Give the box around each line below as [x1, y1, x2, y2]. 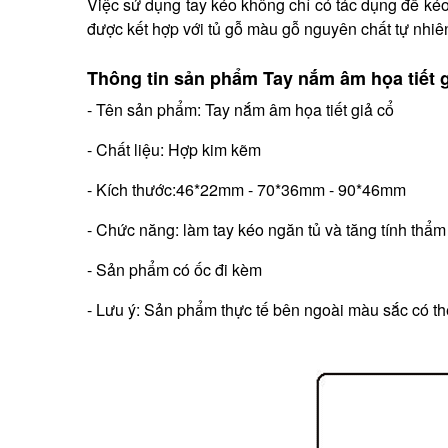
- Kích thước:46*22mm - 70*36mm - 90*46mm [87, 178, 406, 202]
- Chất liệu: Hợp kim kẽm [87, 138, 261, 162]
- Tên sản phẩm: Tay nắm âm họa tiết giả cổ [87, 98, 394, 122]
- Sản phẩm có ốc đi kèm [87, 258, 262, 282]
